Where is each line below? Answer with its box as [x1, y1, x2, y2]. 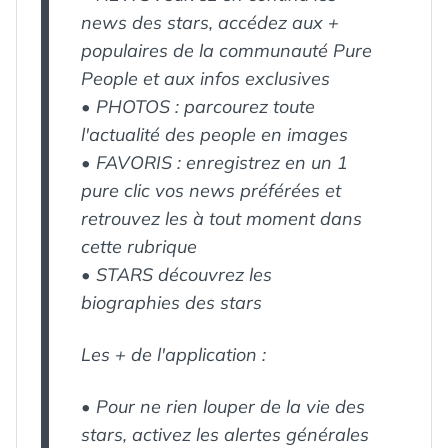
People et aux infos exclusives [81, 67, 330, 90]
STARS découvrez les [91, 263, 272, 286]
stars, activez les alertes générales [81, 423, 369, 446]
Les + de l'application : [81, 343, 266, 366]
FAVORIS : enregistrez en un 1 [91, 151, 348, 174]
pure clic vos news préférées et [81, 179, 341, 202]
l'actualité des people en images [81, 123, 348, 146]
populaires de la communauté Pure [81, 39, 372, 62]
